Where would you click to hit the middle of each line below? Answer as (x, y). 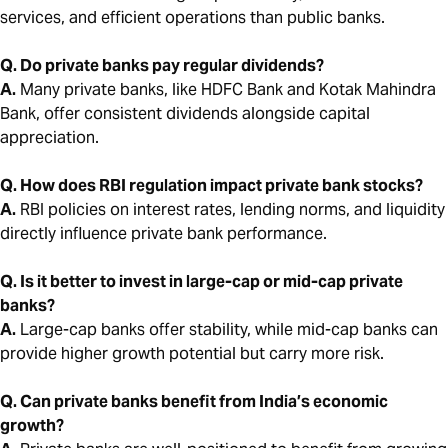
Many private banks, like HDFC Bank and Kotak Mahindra (226, 90)
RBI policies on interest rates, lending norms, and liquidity (230, 210)
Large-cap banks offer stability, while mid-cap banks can (227, 330)
